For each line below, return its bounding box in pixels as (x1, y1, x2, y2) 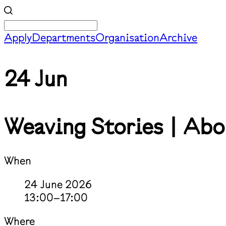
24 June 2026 (24, 178, 92, 191)
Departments (32, 31, 95, 44)
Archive (159, 31, 197, 44)
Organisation (95, 31, 159, 44)
